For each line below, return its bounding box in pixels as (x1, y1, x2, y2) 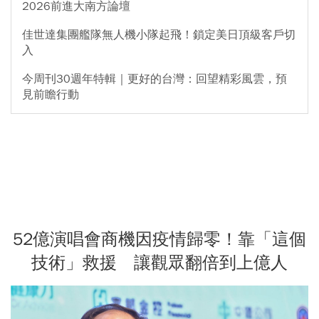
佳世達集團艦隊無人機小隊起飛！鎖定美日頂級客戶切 (22, 28, 296, 43)
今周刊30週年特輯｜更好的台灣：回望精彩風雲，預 (22, 72, 287, 87)
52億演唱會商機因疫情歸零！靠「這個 (13, 229, 306, 251)
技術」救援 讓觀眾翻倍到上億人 (31, 252, 288, 274)
